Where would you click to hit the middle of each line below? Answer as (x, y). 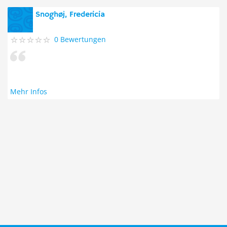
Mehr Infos (29, 91)
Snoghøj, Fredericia (70, 15)
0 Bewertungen (80, 39)
